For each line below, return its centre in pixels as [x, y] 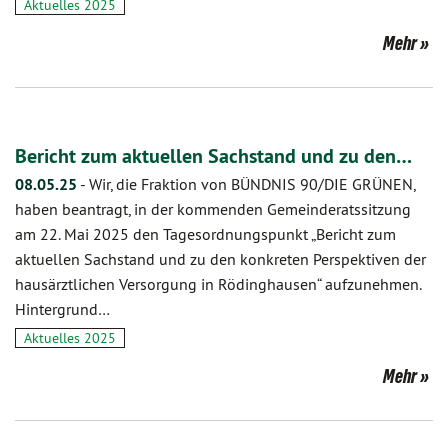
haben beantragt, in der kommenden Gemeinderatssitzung [213, 209]
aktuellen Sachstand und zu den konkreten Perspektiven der [220, 259]
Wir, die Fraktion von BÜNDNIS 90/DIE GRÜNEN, [252, 184]
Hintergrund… [62, 309]
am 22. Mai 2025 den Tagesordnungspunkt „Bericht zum [205, 234]
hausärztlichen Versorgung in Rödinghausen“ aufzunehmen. [218, 284]
